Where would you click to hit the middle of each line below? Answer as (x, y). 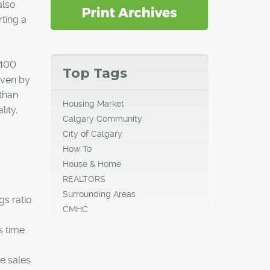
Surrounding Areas (99, 194)
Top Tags (95, 73)
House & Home (92, 164)
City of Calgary (92, 133)
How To (77, 149)
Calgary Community (102, 118)
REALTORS (84, 179)
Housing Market (93, 103)
